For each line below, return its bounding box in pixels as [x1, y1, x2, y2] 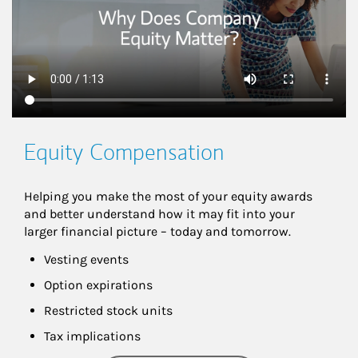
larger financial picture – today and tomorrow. [24, 224, 291, 240]
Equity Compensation [24, 137, 225, 168]
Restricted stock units [44, 303, 173, 319]
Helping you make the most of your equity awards [24, 189, 316, 205]
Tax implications [44, 328, 141, 344]
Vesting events [44, 252, 129, 268]
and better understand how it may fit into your [24, 206, 298, 222]
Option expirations [44, 277, 153, 293]
